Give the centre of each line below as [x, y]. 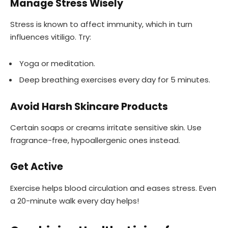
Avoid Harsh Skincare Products [89, 106]
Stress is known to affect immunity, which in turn [101, 24]
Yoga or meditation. [57, 64]
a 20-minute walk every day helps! [75, 201]
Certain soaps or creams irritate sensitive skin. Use [106, 128]
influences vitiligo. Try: [51, 37]
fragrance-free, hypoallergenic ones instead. [95, 140]
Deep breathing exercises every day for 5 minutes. [115, 79]
